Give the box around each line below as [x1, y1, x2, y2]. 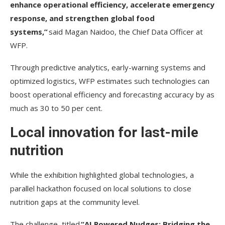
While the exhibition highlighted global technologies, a [10, 169, 194, 180]
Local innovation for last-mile [10, 124, 198, 141]
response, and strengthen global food [10, 13, 155, 23]
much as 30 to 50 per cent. [10, 102, 104, 113]
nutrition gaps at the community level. [10, 196, 144, 207]
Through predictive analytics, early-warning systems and [10, 62, 205, 72]
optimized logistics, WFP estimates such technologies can [10, 75, 209, 86]
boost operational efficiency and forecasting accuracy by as [10, 89, 214, 99]
